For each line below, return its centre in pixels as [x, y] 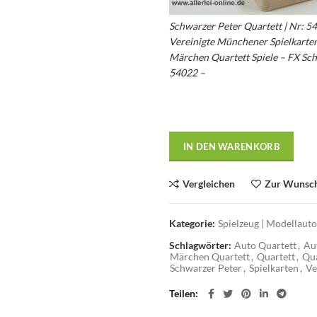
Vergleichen [209, 184]
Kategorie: [193, 223]
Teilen [182, 293]
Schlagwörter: [201, 245]
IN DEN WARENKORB [231, 146]
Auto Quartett [265, 245]
